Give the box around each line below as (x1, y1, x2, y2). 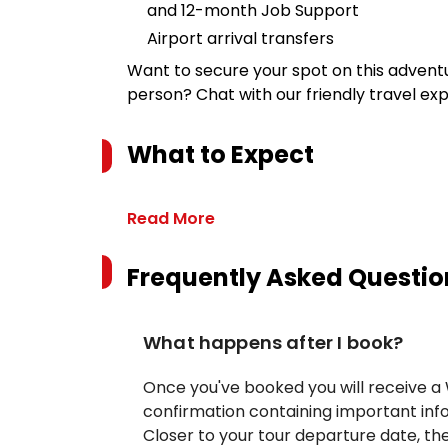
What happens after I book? (143, 330, 404, 355)
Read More (127, 207, 215, 230)
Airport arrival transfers (147, 27, 334, 50)
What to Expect (127, 138, 314, 171)
